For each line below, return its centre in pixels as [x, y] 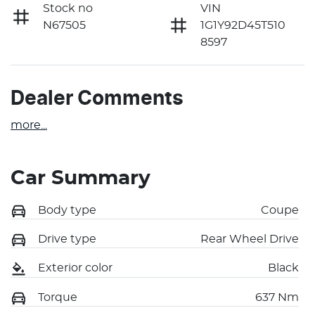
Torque [58, 297]
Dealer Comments [97, 99]
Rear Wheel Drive [250, 239]
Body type [67, 210]
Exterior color [75, 268]
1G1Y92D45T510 [243, 25]
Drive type [67, 239]
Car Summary [81, 178]
